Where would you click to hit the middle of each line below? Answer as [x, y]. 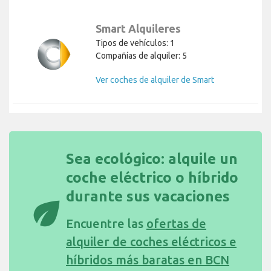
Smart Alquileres [138, 29]
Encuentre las [106, 224]
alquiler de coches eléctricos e [151, 242]
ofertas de [176, 224]
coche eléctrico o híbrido [152, 178]
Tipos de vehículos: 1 [135, 43]
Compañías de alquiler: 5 [141, 56]
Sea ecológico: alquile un [152, 159]
